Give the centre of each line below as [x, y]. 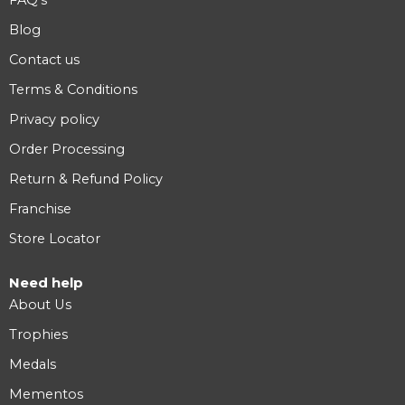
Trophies [38, 335]
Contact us [44, 60]
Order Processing [67, 150]
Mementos [46, 395]
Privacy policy [54, 120]
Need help [46, 283]
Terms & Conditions [73, 90]
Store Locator [55, 239]
